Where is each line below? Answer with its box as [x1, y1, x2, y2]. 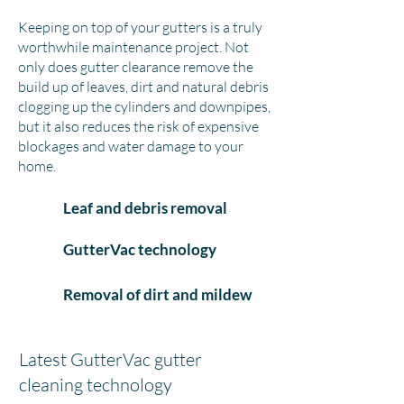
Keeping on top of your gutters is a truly [18, 18, 262, 36]
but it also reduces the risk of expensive [18, 117, 259, 135]
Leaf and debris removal [63, 198, 227, 217]
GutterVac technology [63, 240, 216, 259]
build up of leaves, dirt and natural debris [18, 78, 269, 96]
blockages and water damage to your [18, 137, 243, 155]
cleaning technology [19, 373, 172, 396]
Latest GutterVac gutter [19, 348, 202, 371]
